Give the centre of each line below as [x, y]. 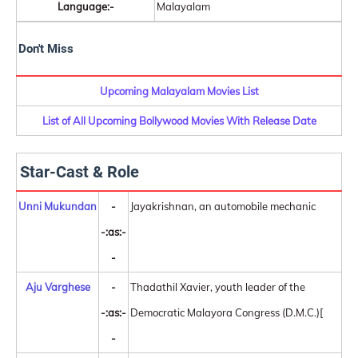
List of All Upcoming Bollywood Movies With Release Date [179, 121]
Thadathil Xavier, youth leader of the [218, 287]
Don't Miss [46, 49]
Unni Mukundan [58, 206]
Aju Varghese [58, 287]
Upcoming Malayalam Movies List [179, 91]
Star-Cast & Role [80, 172]
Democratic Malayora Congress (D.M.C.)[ [227, 312]
